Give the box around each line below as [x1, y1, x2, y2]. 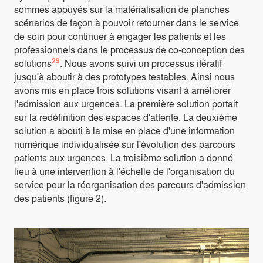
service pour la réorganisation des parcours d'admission [14, 177, 246, 191]
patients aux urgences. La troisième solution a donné [14, 150, 233, 164]
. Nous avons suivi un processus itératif [60, 56, 222, 70]
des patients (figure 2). [14, 191, 106, 205]
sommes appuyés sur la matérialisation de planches [14, 2, 230, 16]
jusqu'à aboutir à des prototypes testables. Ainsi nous [14, 69, 235, 83]
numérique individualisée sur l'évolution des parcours [14, 137, 235, 151]
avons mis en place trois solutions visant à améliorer [14, 83, 231, 97]
